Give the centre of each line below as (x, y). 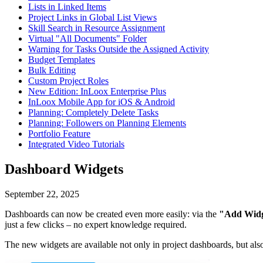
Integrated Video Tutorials (76, 144)
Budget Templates (62, 59)
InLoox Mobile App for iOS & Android (102, 102)
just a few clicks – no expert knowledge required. (96, 224)
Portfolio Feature (59, 133)
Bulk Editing (52, 70)
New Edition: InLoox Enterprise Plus (97, 91)
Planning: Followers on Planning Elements (107, 123)
